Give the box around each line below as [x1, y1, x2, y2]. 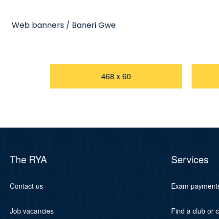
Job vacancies [10, 206, 54, 216]
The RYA [10, 152, 47, 167]
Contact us [10, 181, 43, 191]
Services [171, 152, 209, 167]
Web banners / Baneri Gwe [12, 20, 116, 31]
